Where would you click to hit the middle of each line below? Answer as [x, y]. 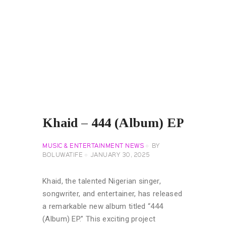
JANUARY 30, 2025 [120, 155]
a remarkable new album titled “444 [103, 206]
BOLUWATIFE [63, 155]
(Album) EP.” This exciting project [99, 219]
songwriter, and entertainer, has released [112, 193]
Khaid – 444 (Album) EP [113, 123]
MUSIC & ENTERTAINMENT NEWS [93, 146]
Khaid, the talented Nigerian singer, [102, 181]
